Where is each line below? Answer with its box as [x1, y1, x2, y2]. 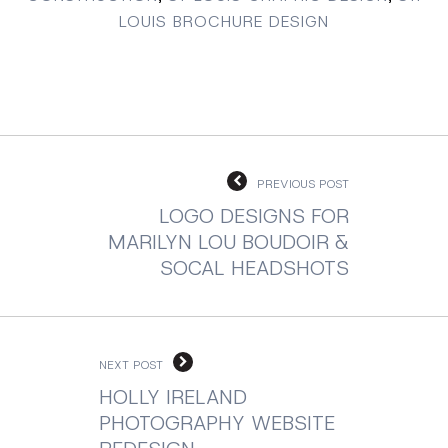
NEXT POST [99, 357, 163, 374]
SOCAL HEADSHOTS [160, 255, 349, 282]
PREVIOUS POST [257, 176, 349, 193]
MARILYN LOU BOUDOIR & [108, 229, 349, 256]
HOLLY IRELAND [99, 384, 247, 411]
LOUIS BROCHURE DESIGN [119, 11, 329, 33]
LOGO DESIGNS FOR [159, 203, 349, 230]
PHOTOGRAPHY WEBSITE [99, 410, 335, 437]
